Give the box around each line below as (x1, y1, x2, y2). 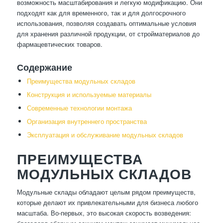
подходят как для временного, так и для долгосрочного (16, 8, 186, 18)
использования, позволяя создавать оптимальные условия (16, 18, 196, 28)
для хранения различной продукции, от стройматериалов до (16, 29, 200, 39)
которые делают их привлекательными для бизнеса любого (16, 198, 198, 208)
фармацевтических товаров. (16, 39, 103, 49)
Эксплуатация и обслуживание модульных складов (26, 130, 183, 140)
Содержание (16, 62, 72, 73)
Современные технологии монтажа (26, 103, 132, 113)
